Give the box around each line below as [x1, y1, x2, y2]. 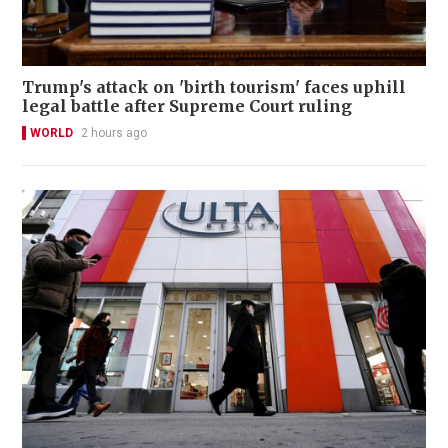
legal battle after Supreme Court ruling [22, 95, 352, 116]
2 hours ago [81, 125, 147, 140]
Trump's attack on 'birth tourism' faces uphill [22, 76, 406, 97]
